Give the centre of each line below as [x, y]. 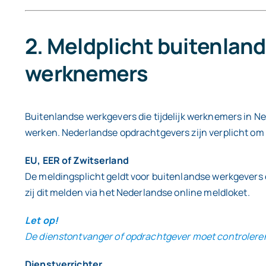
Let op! [42, 221]
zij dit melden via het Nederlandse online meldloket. [137, 193]
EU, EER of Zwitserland [77, 161]
